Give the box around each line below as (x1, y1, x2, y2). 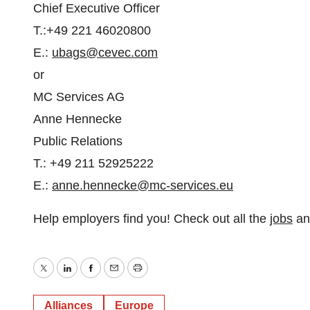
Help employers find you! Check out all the (33, 212, 270, 226)
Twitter (42, 271, 80, 285)
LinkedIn (66, 271, 113, 285)
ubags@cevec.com (52, 46, 158, 60)
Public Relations (33, 134, 122, 148)
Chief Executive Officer (33, 1, 160, 15)
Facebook (89, 271, 145, 285)
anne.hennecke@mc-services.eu (52, 179, 233, 192)
